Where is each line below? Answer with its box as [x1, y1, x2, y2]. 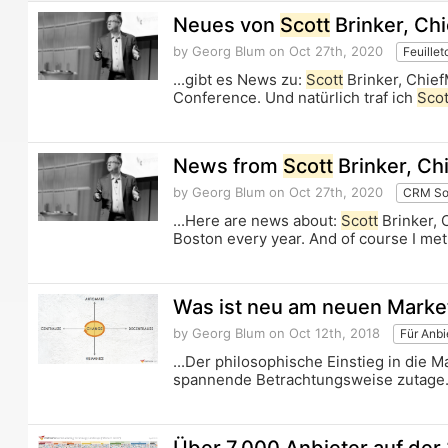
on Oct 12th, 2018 [265, 325, 381, 342]
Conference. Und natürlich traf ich [173, 88, 418, 108]
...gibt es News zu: [173, 70, 307, 90]
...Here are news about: [173, 211, 342, 231]
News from [173, 154, 284, 179]
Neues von [173, 13, 281, 38]
